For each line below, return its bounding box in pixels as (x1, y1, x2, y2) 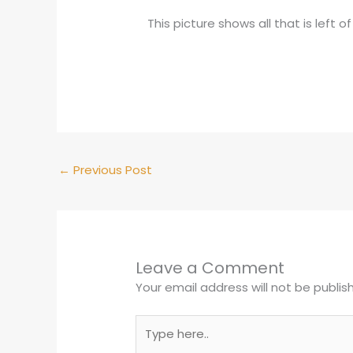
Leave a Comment (136, 257, 285, 280)
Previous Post (70, 162, 152, 179)
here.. (135, 333, 167, 351)
